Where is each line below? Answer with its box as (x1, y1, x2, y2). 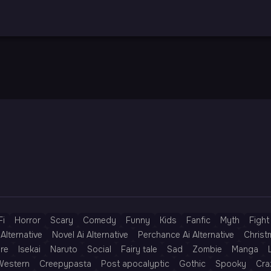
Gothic (179, 258, 206, 269)
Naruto (50, 244, 77, 255)
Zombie (192, 244, 222, 255)
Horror (15, 215, 41, 226)
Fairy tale (121, 244, 157, 255)
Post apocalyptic (101, 258, 169, 269)
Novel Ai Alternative (52, 229, 128, 240)
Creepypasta (39, 258, 91, 269)
